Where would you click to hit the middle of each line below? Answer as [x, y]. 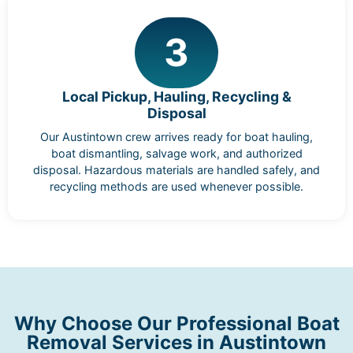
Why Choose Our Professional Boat [176, 323]
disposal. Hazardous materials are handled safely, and [176, 169]
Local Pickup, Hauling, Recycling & [176, 97]
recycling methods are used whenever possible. [176, 186]
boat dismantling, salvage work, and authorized [176, 153]
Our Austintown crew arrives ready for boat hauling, [176, 136]
